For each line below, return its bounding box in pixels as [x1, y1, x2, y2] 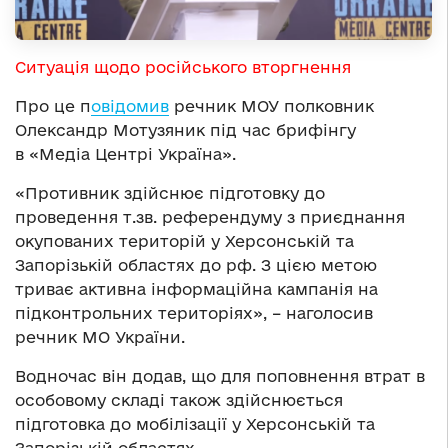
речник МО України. [15, 327, 185, 346]
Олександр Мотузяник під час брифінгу [15, 120, 356, 139]
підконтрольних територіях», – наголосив [15, 303, 373, 322]
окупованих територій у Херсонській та [15, 231, 354, 250]
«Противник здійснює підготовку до [15, 183, 325, 202]
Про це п [15, 96, 91, 115]
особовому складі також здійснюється [15, 390, 343, 409]
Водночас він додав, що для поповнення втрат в [15, 366, 425, 385]
